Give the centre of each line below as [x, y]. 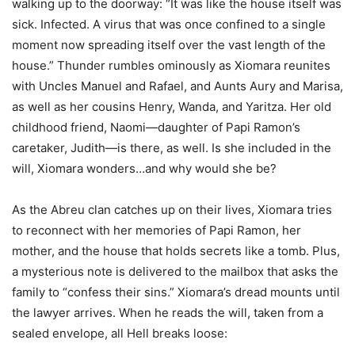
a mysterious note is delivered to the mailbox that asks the [175, 272]
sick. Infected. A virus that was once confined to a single [169, 25]
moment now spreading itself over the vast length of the [169, 45]
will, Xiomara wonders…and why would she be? [144, 169]
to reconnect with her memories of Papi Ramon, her [157, 231]
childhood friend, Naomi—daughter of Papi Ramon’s [156, 128]
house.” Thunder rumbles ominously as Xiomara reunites [171, 66]
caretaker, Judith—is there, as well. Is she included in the [172, 148]
